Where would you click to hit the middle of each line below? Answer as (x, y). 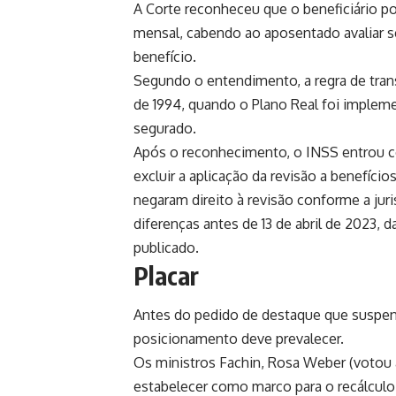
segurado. (165, 128)
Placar (166, 275)
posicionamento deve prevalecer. (239, 339)
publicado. (166, 247)
